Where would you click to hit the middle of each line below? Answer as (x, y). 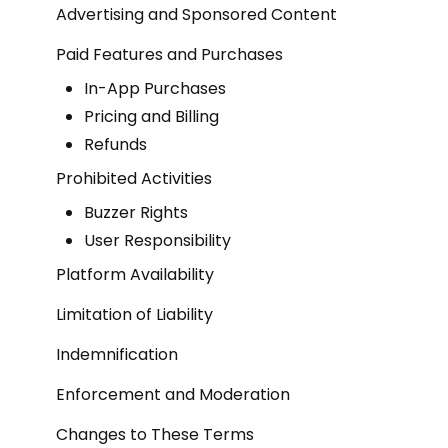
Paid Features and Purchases (169, 54)
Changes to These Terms (155, 434)
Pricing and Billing (151, 116)
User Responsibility (157, 240)
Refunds (115, 144)
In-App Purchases (155, 88)
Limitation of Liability (134, 314)
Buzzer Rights (136, 212)
